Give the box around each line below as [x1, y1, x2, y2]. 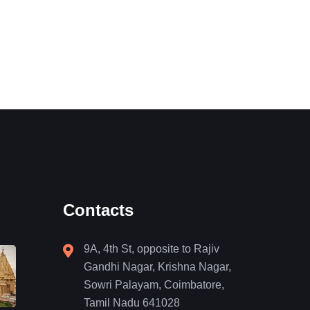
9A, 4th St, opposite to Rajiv [84, 243, 219, 255]
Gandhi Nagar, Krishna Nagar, [84, 261, 231, 273]
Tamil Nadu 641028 [84, 297, 180, 309]
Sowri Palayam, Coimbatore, [84, 279, 224, 291]
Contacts [63, 201, 134, 219]
